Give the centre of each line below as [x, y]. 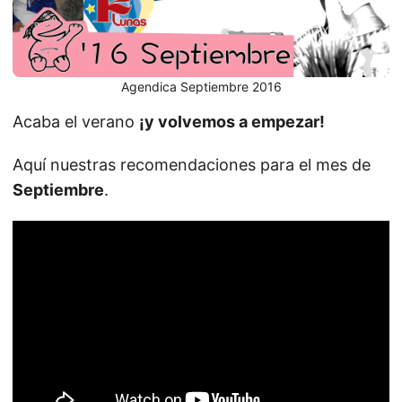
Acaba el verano [76, 122]
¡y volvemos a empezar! [232, 122]
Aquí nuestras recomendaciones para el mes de [192, 165]
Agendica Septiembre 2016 [201, 87]
